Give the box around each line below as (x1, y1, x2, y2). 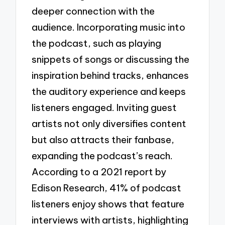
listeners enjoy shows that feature (32, 198, 185, 210)
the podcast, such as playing (32, 37, 162, 50)
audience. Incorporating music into (32, 21, 186, 34)
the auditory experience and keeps (32, 85, 186, 98)
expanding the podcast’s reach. (32, 150, 173, 162)
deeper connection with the (32, 5, 155, 18)
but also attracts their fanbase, (32, 134, 175, 146)
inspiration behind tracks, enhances (32, 69, 189, 82)
